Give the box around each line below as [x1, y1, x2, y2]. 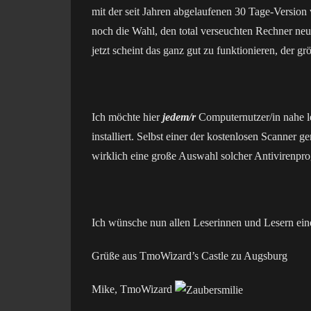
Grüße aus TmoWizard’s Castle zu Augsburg [92, 250, 287, 262]
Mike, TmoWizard [92, 283, 172, 295]
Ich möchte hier [92, 111, 162, 123]
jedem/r [162, 111, 196, 123]
